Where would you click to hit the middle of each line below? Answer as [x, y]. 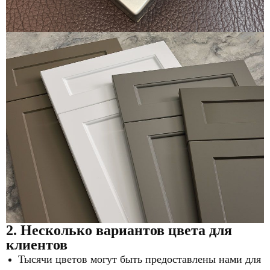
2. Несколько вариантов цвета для [119, 231]
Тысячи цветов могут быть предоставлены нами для [140, 259]
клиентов [37, 245]
